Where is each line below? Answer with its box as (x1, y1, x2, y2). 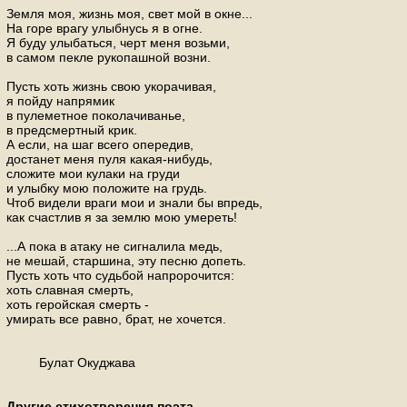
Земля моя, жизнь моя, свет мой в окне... (6, 6, 253, 21)
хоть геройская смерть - (6, 297, 149, 312)
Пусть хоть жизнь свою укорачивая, (6, 79, 216, 94)
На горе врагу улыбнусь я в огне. (6, 21, 203, 35)
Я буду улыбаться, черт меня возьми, (6, 35, 230, 50)
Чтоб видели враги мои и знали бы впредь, (6, 195, 263, 210)
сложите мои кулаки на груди (6, 166, 180, 181)
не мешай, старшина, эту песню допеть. (6, 253, 246, 268)
